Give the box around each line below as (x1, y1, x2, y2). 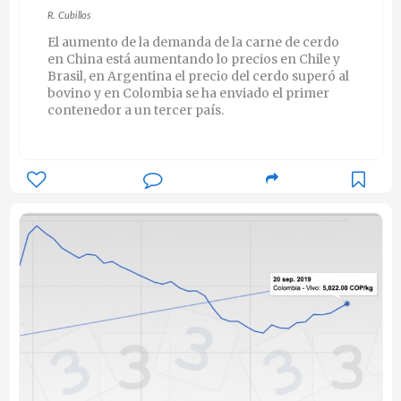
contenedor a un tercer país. (47, 101, 224, 118)
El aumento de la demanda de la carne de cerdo (47, 33, 339, 50)
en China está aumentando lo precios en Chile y (47, 50, 340, 67)
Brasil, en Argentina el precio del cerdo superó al (47, 67, 349, 84)
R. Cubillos (47, 10, 90, 21)
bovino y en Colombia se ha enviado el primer (47, 84, 329, 101)
